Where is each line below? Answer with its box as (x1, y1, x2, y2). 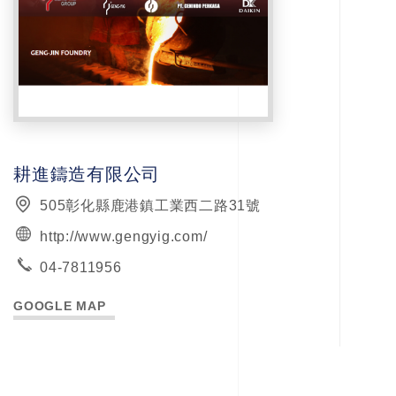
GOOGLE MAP (13, 299, 106, 314)
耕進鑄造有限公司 (13, 164, 160, 185)
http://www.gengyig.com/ (40, 229, 208, 245)
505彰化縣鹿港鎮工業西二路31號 (40, 198, 261, 214)
